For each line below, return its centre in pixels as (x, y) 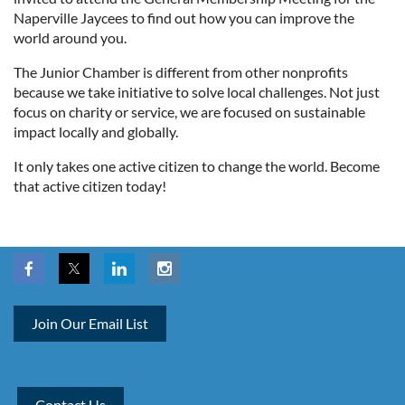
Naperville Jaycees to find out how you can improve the (184, 18)
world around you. (70, 38)
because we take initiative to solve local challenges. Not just (197, 92)
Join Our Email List (90, 324)
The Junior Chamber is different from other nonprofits (181, 72)
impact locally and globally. (96, 132)
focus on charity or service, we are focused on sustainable (189, 112)
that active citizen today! (90, 186)
